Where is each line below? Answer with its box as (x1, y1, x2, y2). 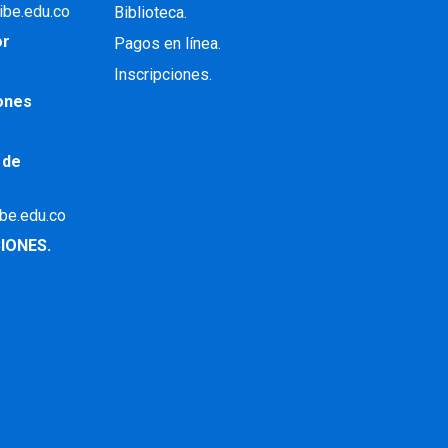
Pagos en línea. (114, 34, 222, 54)
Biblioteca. (114, 3, 188, 23)
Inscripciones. (114, 65, 213, 85)
